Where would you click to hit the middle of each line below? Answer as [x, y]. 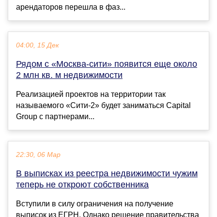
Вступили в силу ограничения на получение [95, 203]
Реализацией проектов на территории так [91, 94]
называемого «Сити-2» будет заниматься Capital [103, 105]
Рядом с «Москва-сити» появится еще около [107, 64]
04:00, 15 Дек [38, 45]
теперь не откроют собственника [82, 184]
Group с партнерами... [55, 116]
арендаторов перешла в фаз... [71, 7]
